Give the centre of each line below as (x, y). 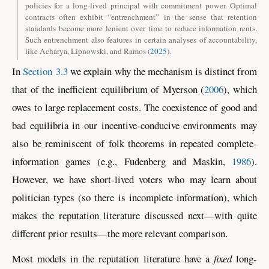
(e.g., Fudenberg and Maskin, (165, 162)
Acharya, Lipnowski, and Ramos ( (95, 51)
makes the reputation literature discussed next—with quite (134, 216)
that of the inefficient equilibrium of (87, 89)
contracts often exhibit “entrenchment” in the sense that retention (141, 17)
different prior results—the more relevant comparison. (120, 234)
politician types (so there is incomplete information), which (134, 198)
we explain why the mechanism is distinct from (163, 71)
